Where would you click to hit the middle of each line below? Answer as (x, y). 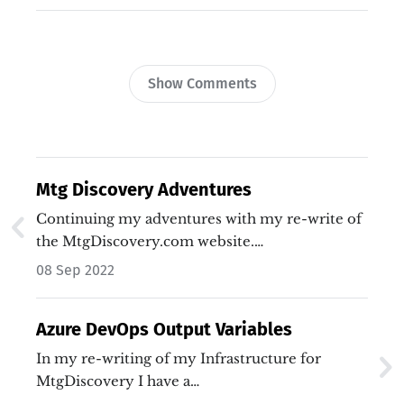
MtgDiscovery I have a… (118, 381)
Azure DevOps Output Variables (164, 329)
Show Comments (202, 83)
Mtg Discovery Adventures (144, 189)
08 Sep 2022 (75, 270)
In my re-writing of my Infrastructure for (179, 358)
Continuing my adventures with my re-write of (199, 218)
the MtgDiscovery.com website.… (150, 241)
